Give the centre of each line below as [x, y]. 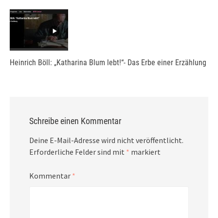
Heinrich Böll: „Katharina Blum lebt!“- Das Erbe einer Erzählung [108, 62]
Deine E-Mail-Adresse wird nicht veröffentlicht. [106, 140]
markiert [145, 152]
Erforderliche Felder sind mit [78, 152]
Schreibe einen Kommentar [75, 121]
